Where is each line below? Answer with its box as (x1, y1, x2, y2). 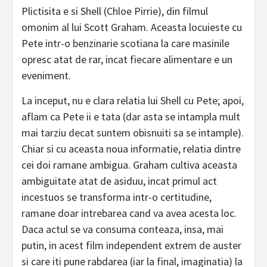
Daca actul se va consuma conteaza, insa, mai (21, 222, 223, 237)
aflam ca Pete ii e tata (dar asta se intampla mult (21, 110, 240, 124)
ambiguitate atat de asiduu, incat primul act (21, 174, 217, 188)
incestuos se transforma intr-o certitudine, (21, 190, 212, 204)
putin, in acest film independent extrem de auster (21, 238, 241, 253)
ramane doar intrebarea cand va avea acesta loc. (21, 206, 237, 221)
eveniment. (21, 69, 71, 83)
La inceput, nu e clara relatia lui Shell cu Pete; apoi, (21, 94, 244, 108)
